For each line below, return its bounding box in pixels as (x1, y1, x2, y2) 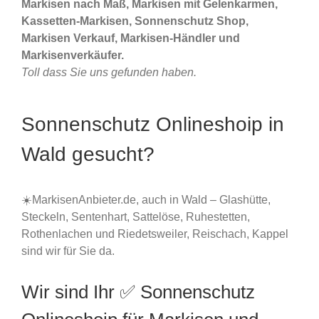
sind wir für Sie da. (21, 244, 115, 257)
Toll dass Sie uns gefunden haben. (21, 66, 197, 79)
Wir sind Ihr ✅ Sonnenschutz (21, 281, 255, 303)
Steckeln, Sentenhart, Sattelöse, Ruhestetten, (21, 210, 250, 223)
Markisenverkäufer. (21, 49, 124, 62)
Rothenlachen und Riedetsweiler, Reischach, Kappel (21, 227, 288, 240)
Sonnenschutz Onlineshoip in (21, 113, 284, 136)
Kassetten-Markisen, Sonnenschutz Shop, (21, 15, 249, 28)
